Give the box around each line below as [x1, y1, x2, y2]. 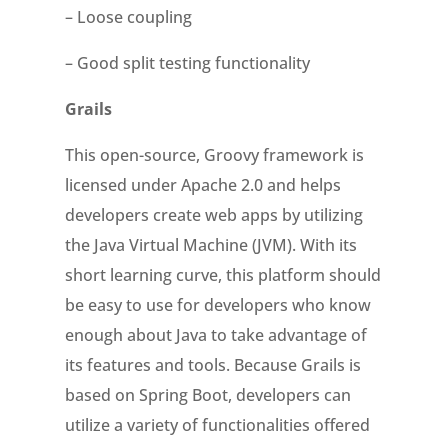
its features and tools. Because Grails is [64, 354, 361, 376]
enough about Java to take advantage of [64, 324, 367, 346]
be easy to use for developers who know [64, 294, 371, 316]
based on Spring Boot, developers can [64, 384, 351, 406]
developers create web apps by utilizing [64, 204, 363, 226]
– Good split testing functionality [64, 52, 310, 74]
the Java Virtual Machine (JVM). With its [64, 234, 357, 256]
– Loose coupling [64, 6, 192, 28]
